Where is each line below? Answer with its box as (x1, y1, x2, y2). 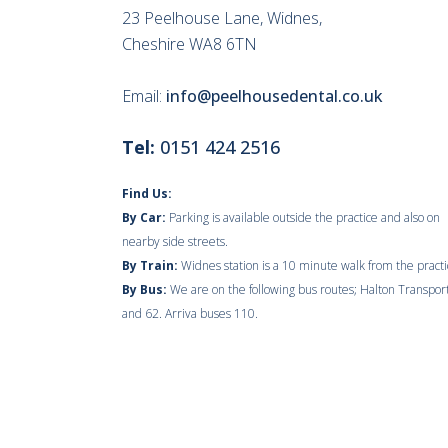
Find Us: (122, 185, 172, 202)
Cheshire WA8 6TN (122, 33, 257, 55)
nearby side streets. (122, 233, 228, 250)
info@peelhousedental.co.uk (166, 85, 383, 107)
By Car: (122, 209, 166, 226)
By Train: (122, 257, 178, 274)
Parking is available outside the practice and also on (166, 209, 440, 226)
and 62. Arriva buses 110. (122, 305, 258, 322)
